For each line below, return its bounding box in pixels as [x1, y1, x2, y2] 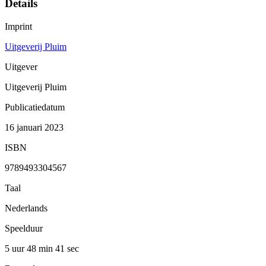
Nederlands [5, 202, 47, 213]
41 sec [55, 243, 79, 254]
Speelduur [5, 223, 43, 233]
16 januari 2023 [5, 122, 64, 132]
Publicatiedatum [5, 102, 65, 112]
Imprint [5, 21, 32, 31]
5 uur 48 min [5, 243, 55, 254]
